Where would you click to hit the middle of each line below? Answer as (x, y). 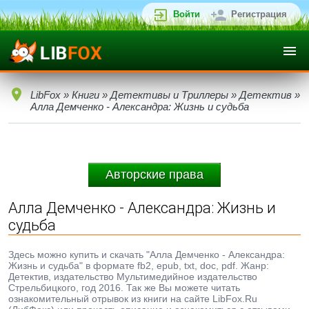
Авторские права (154, 175)
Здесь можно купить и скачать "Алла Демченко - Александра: (147, 255)
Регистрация (259, 14)
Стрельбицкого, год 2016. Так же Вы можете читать (124, 288)
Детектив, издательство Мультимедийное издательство (133, 277)
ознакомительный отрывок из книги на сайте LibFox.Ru (133, 299)
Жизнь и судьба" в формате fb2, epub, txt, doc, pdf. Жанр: (139, 266)
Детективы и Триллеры (169, 95)
